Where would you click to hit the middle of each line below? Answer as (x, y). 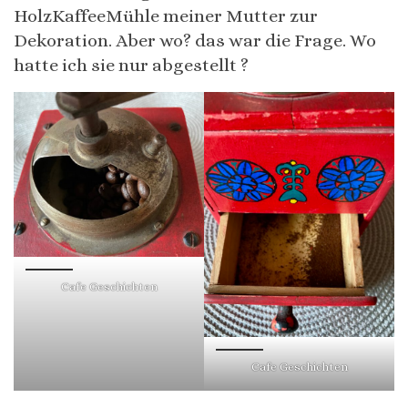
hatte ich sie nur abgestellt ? (131, 65)
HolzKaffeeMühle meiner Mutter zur (166, 15)
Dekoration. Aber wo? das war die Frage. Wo (195, 40)
